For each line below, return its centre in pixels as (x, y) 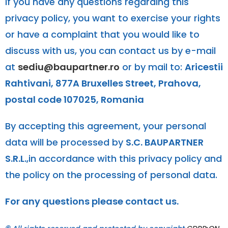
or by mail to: (152, 67)
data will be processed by (65, 142)
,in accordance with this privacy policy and (124, 158)
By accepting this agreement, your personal (106, 126)
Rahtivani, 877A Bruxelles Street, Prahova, (103, 83)
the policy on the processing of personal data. (111, 175)
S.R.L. (16, 158)
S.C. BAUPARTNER (165, 142)
